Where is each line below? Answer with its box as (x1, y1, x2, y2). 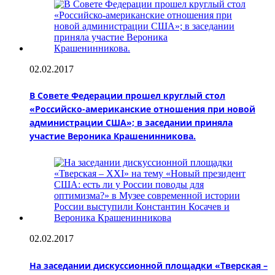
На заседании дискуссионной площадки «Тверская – (29, 259, 268, 271)
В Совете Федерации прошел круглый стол (29, 90, 225, 102)
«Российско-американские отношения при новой (29, 103, 255, 115)
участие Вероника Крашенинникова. (29, 130, 196, 142)
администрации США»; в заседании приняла (29, 117, 233, 129)
